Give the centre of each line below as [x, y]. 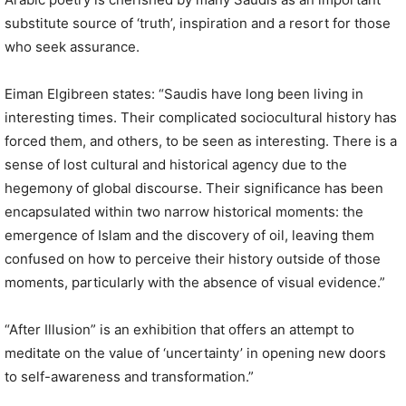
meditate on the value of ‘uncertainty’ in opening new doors [195, 353]
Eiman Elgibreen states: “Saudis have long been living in [184, 94]
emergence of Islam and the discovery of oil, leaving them [189, 236]
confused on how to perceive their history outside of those [193, 259]
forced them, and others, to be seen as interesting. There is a [201, 141]
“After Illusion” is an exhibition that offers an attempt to [179, 330]
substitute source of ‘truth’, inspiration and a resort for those [198, 24]
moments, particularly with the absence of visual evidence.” [195, 283]
